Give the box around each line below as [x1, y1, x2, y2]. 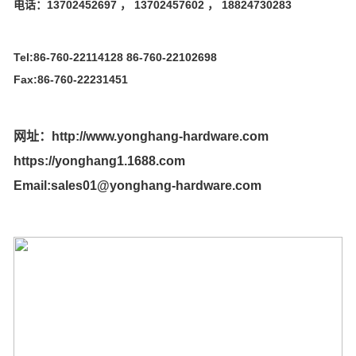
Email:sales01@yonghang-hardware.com [14, 178, 261, 192]
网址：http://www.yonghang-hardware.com [14, 129, 269, 143]
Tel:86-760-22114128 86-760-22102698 [14, 50, 217, 64]
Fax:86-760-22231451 [14, 72, 128, 86]
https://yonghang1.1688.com [14, 153, 185, 168]
